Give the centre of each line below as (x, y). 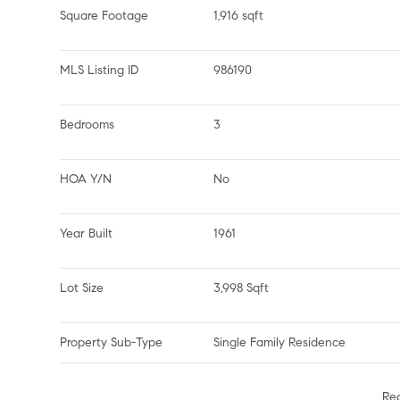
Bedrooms (87, 125)
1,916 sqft (239, 16)
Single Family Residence (280, 342)
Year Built (87, 233)
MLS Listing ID (100, 70)
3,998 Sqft (242, 288)
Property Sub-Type (112, 342)
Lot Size (82, 288)
